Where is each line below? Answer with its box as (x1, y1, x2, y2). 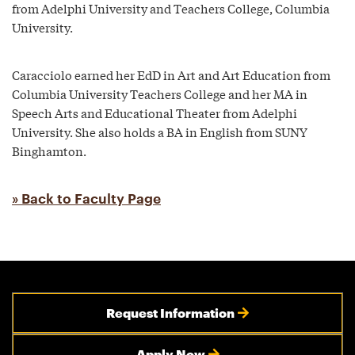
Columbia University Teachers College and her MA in (12, 85, 307, 102)
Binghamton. (12, 142, 86, 159)
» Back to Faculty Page (12, 191, 161, 206)
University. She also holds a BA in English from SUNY (12, 123, 307, 140)
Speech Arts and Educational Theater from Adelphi (12, 104, 297, 121)
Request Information (106, 305, 235, 320)
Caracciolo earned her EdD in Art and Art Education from (12, 66, 330, 83)
